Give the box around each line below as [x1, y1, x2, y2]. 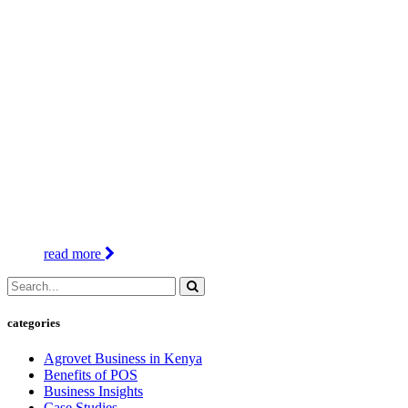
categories [7, 316, 60, 331]
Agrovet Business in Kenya [44, 351, 202, 367]
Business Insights [44, 383, 143, 400]
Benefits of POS [44, 367, 138, 383]
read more [44, 246, 105, 262]
